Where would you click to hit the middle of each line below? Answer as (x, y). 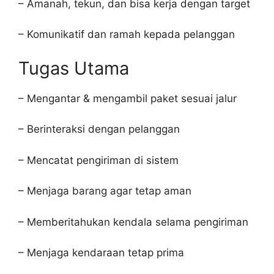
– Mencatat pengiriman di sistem (98, 160)
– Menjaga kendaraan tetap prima (101, 253)
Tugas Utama (74, 68)
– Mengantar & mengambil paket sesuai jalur (128, 98)
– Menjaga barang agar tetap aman (105, 191)
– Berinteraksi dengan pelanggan (99, 129)
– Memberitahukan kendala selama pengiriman (133, 222)
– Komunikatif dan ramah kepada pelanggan (127, 34)
